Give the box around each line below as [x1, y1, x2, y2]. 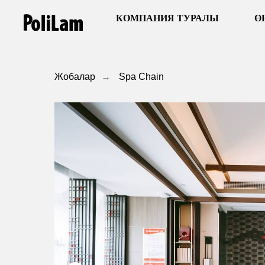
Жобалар [54, 72, 95, 82]
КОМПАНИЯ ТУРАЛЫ [116, 13, 219, 23]
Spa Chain [119, 72, 164, 82]
